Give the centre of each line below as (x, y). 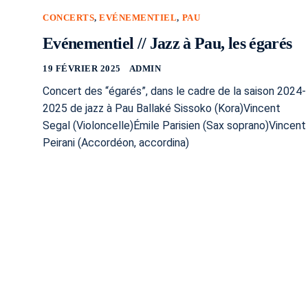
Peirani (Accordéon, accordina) (116, 143)
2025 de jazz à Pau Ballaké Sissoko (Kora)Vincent (162, 108)
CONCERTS (69, 18)
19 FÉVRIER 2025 (82, 68)
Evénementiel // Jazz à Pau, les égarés (167, 43)
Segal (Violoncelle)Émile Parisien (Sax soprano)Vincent (174, 125)
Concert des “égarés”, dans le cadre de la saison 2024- (174, 91)
